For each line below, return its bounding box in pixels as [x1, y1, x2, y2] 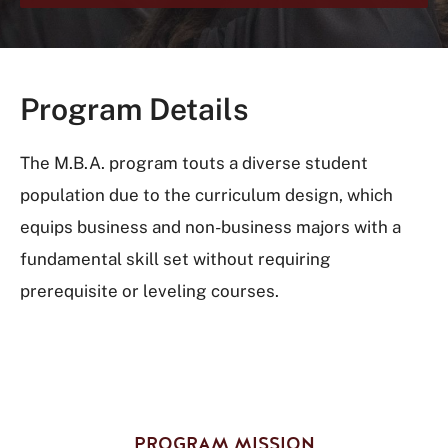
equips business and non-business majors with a [20, 217, 401, 237]
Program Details [20, 91, 249, 127]
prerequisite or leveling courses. [20, 281, 279, 301]
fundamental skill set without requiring [20, 249, 331, 269]
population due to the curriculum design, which [20, 185, 393, 205]
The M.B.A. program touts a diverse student [20, 153, 368, 173]
